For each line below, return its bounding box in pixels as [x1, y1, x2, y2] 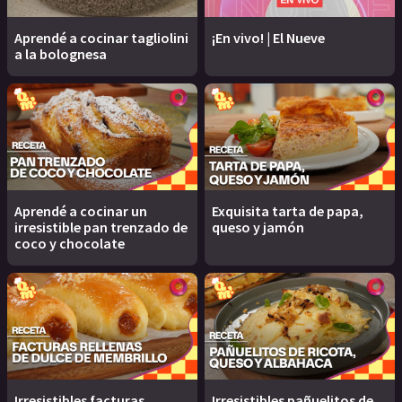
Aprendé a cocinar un [14, 202, 147, 220]
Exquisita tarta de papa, [212, 202, 363, 220]
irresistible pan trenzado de [14, 218, 188, 236]
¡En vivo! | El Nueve [212, 28, 325, 47]
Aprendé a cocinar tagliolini [14, 28, 188, 47]
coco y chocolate [14, 234, 125, 252]
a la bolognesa [14, 44, 107, 63]
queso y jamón [212, 218, 304, 236]
